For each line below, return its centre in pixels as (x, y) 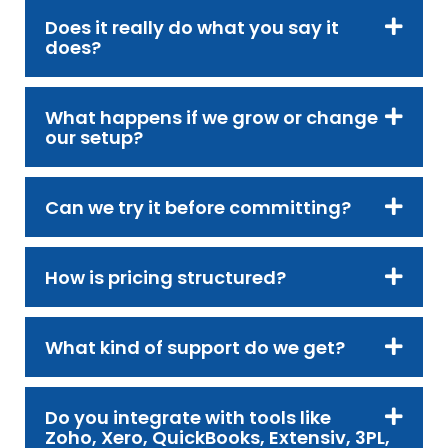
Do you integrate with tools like (188, 417)
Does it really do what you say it (192, 27)
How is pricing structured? (165, 277)
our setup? (94, 137)
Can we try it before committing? (198, 207)
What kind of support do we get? (195, 347)
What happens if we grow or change (211, 117)
